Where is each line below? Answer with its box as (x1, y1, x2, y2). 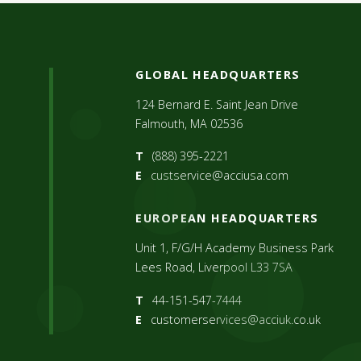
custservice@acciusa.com (150, 168, 288, 184)
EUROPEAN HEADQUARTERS (135, 210, 319, 226)
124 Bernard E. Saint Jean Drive (135, 96, 299, 112)
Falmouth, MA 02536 (135, 115, 243, 131)
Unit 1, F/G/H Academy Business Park (135, 240, 334, 256)
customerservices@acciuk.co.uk (150, 312, 321, 328)
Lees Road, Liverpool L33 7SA (135, 259, 293, 276)
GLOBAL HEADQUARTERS (135, 66, 301, 82)
